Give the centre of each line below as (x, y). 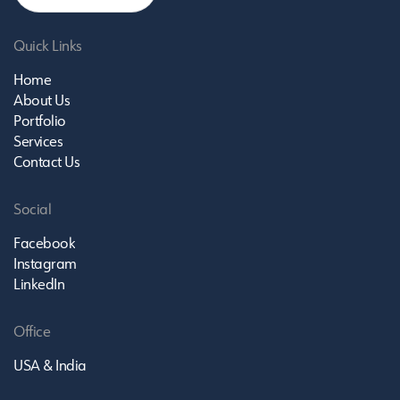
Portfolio (40, 123)
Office (32, 333)
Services (38, 143)
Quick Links (48, 48)
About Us (42, 102)
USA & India (50, 367)
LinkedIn (39, 286)
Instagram (45, 266)
